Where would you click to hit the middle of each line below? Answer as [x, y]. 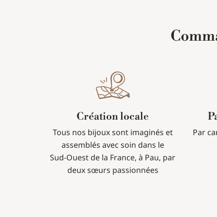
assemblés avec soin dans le [113, 145]
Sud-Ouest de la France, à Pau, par [113, 157]
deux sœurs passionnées [113, 170]
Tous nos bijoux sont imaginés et [113, 132]
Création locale [113, 116]
